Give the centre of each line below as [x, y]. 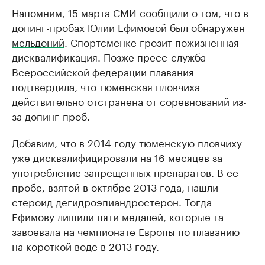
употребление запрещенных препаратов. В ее [125, 172]
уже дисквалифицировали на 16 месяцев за [117, 157]
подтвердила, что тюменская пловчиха [106, 86]
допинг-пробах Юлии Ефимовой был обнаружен [128, 27]
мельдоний [38, 41]
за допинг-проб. [51, 115]
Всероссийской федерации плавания [103, 71]
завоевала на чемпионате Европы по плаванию [126, 231]
